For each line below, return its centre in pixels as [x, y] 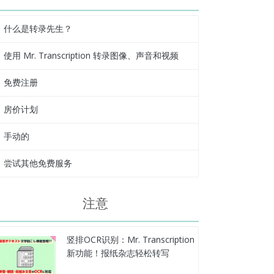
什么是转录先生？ [38, 29]
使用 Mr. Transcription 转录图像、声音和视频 [91, 56]
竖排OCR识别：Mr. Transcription [130, 240]
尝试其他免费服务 [38, 163]
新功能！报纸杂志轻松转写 [118, 253]
